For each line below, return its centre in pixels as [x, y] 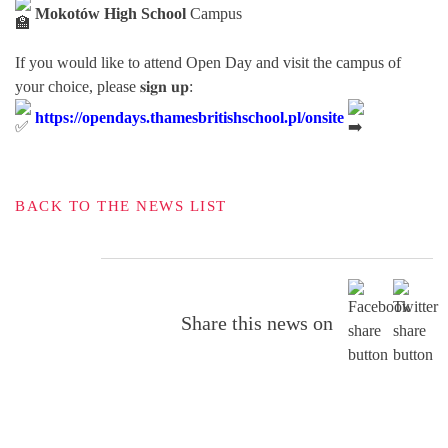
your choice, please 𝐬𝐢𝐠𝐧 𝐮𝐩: [104, 86]
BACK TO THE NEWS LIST [121, 205]
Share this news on [257, 322]
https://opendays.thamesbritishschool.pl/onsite [189, 117]
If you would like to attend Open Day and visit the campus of [208, 62]
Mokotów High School [110, 13]
